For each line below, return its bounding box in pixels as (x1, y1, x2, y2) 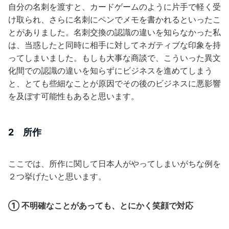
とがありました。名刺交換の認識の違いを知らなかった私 (8, 27, 221, 37)
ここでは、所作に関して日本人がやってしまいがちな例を (8, 158, 221, 169)
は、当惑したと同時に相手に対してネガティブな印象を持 (8, 40, 221, 50)
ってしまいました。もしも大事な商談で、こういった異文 (8, 53, 221, 63)
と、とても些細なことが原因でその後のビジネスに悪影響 (8, 78, 221, 88)
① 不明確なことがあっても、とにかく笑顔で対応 (8, 200, 193, 211)
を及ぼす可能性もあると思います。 (8, 91, 139, 101)
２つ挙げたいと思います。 (8, 171, 106, 181)
